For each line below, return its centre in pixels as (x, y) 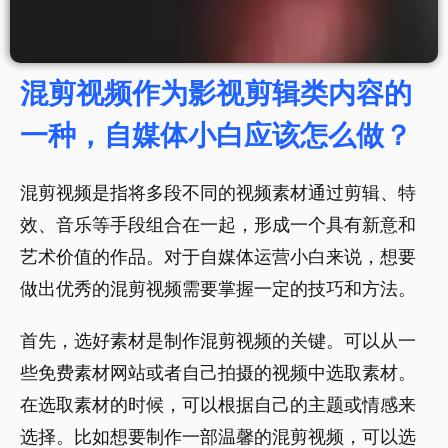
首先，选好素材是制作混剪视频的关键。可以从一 (218, 341)
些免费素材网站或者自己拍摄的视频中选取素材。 (218, 373)
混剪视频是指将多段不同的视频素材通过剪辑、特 (218, 193)
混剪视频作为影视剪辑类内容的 (216, 94)
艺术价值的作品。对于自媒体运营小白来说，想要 (218, 257)
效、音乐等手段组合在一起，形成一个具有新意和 (218, 225)
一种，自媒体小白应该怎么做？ (216, 136)
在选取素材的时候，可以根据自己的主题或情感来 (218, 405)
